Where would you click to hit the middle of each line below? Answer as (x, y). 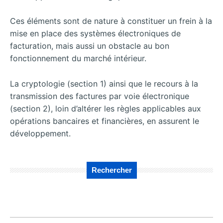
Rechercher (111, 170)
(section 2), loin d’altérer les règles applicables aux (106, 108)
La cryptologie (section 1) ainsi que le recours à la (104, 83)
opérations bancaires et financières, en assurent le (105, 121)
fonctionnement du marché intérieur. (78, 58)
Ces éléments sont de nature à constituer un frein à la (111, 21)
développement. (40, 133)
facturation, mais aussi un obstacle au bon (90, 46)
